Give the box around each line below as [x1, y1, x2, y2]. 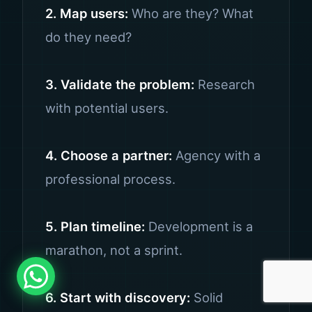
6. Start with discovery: [45, 290, 190, 305]
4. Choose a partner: [45, 148, 172, 163]
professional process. [45, 171, 175, 187]
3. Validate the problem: [45, 77, 194, 92]
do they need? [45, 29, 132, 45]
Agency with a [172, 148, 260, 163]
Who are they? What [128, 6, 253, 21]
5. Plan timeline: [45, 219, 145, 234]
